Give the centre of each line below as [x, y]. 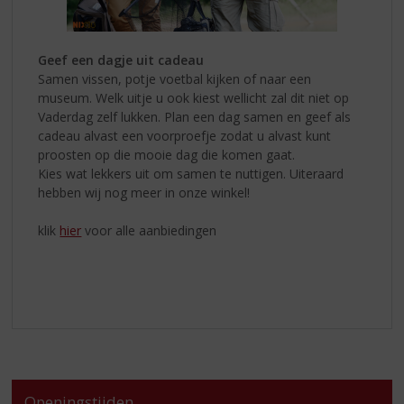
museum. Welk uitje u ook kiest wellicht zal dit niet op [194, 98]
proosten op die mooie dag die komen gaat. [167, 155]
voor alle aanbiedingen [151, 231]
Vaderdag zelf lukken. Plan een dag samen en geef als [195, 117]
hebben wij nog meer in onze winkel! [144, 193]
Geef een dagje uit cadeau [121, 60]
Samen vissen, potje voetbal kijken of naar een [175, 79]
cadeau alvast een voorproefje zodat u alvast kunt [185, 136]
